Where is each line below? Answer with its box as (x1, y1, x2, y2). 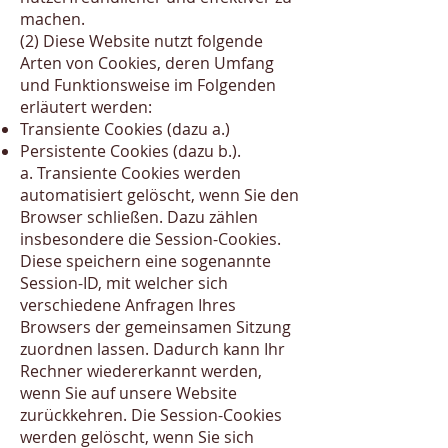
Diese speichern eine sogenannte (20, 250, 271, 272)
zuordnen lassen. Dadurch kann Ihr (20, 338, 285, 360)
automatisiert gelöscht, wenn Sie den (20, 184, 299, 206)
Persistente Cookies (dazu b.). (20, 140, 241, 162)
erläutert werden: (20, 96, 152, 118)
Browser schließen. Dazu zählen (20, 206, 258, 228)
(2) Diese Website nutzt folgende (20, 30, 263, 52)
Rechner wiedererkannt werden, (20, 360, 262, 382)
